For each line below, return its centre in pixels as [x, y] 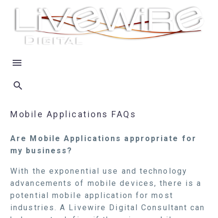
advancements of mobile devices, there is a [106, 183]
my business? [42, 150]
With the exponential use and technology [99, 171]
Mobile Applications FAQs [73, 114]
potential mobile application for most [92, 196]
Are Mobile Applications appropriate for [103, 138]
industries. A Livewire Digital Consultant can [108, 208]
